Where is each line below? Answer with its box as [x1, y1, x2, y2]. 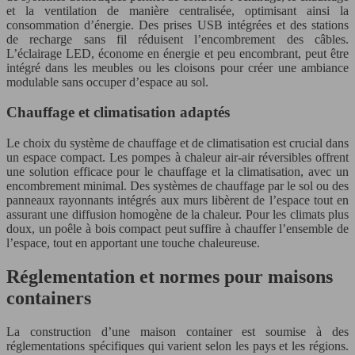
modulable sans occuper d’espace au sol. [6, 74, 208, 89]
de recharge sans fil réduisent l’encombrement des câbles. [6, 32, 349, 46]
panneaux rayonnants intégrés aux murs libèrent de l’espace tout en [6, 193, 349, 208]
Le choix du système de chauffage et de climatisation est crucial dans [6, 136, 349, 151]
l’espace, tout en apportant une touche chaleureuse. [6, 236, 260, 250]
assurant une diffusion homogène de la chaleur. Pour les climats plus [6, 208, 349, 222]
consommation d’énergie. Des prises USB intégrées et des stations [6, 17, 349, 32]
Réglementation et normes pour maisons [6, 266, 333, 288]
